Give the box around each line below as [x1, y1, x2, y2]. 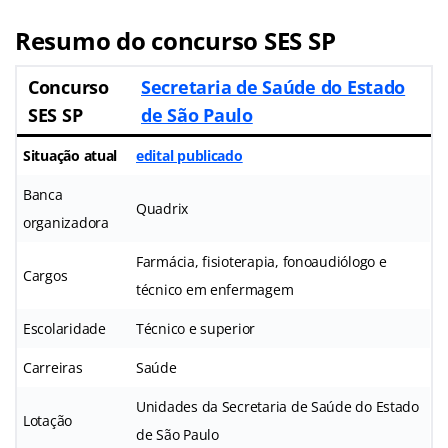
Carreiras [23, 357, 83, 377]
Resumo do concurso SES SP [15, 23, 336, 57]
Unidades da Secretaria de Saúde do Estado [136, 396, 419, 416]
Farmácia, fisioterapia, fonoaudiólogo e [136, 251, 387, 271]
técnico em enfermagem [136, 279, 294, 299]
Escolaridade [23, 318, 106, 338]
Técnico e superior [136, 318, 256, 338]
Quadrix [136, 198, 189, 218]
